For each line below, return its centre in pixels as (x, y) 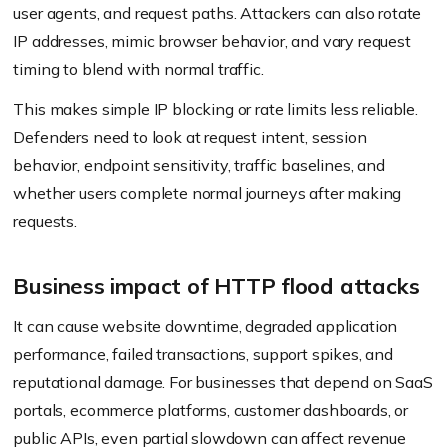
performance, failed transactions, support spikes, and (203, 354)
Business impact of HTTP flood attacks (216, 286)
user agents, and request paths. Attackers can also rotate (217, 13)
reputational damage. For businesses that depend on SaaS (223, 382)
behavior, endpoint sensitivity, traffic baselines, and (199, 165)
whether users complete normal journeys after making (207, 193)
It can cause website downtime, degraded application (205, 326)
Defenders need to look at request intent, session (190, 137)
